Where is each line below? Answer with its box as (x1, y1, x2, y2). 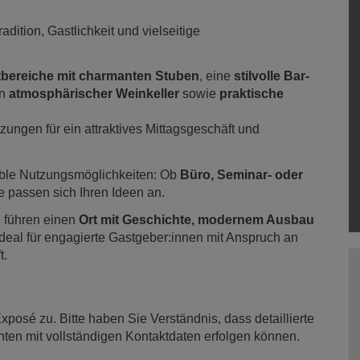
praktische (219, 87, 284, 101)
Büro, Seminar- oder (180, 167, 303, 182)
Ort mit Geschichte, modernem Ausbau (76, 213, 314, 227)
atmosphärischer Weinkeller (9, 87, 179, 101)
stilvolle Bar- (231, 69, 309, 84)
